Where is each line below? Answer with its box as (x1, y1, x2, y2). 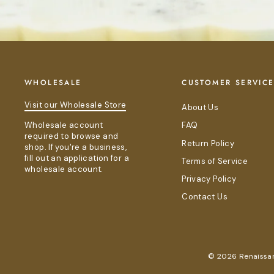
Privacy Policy (182, 174, 237, 185)
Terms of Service (182, 155, 248, 166)
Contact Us (182, 191, 228, 202)
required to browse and (24, 131, 119, 142)
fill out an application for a (24, 153, 129, 164)
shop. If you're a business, (24, 142, 127, 153)
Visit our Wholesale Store (24, 100, 127, 111)
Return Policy (182, 138, 235, 149)
